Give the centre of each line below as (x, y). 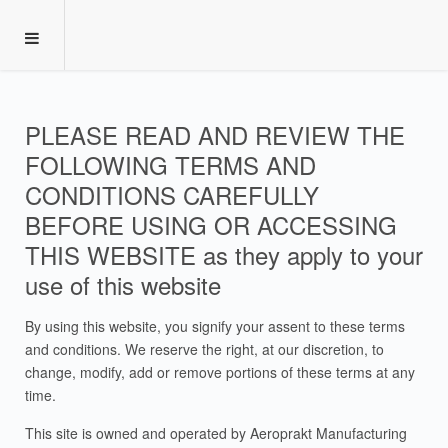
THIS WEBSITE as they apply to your (224, 254)
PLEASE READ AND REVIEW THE (215, 134)
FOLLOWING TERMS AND (170, 164)
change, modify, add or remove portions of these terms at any (220, 372)
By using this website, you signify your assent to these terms (215, 326)
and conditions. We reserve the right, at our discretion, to (204, 349)
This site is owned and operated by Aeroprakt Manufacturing (216, 433)
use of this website (123, 284)
